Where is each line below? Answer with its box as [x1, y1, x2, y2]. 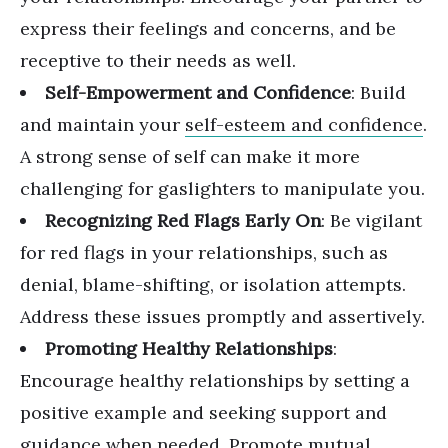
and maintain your [20, 113, 185, 136]
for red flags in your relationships [20, 241, 313, 264]
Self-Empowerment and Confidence [45, 81, 351, 104]
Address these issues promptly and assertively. [20, 305, 425, 328]
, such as [313, 241, 388, 264]
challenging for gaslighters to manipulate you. [20, 177, 425, 200]
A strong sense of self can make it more [20, 145, 360, 168]
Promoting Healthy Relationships [45, 337, 333, 360]
